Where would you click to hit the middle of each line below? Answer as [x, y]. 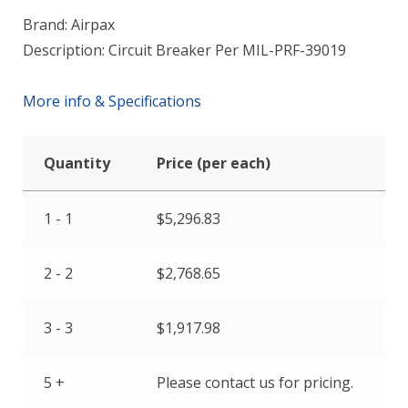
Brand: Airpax [69, 25]
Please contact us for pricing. [255, 382]
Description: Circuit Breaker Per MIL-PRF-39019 [184, 50]
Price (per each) [213, 163]
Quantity [76, 163]
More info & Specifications [112, 101]
